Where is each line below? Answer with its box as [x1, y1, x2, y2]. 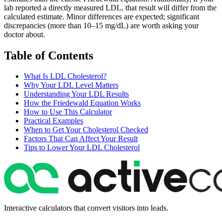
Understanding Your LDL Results [24, 90, 129, 99]
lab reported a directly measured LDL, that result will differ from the [4, 3, 217, 12]
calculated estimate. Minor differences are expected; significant [4, 12, 199, 21]
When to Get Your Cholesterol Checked [24, 125, 148, 134]
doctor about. [4, 30, 45, 39]
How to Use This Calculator [24, 108, 112, 116]
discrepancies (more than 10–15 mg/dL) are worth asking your [4, 21, 199, 30]
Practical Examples [24, 116, 83, 125]
